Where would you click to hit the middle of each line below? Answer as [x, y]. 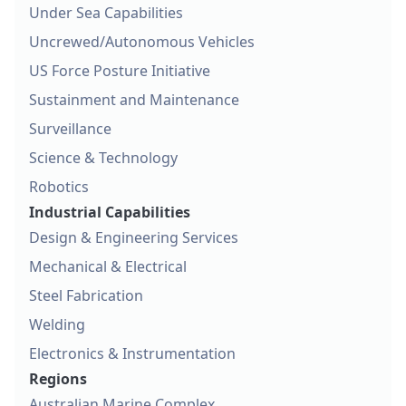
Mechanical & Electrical [108, 267]
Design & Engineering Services [134, 238]
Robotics [59, 187]
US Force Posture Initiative [120, 71]
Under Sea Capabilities [106, 13]
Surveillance [70, 129]
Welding [57, 325]
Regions [58, 379]
